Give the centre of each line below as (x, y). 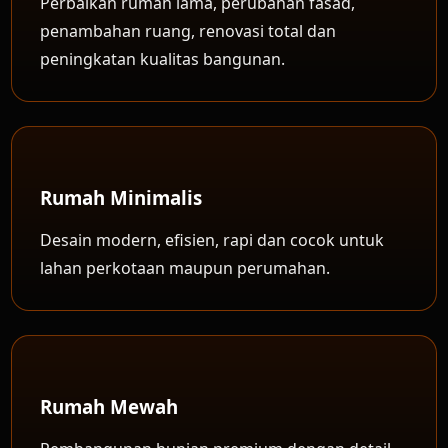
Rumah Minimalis (121, 197)
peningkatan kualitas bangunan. (163, 59)
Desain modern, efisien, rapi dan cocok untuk (212, 240)
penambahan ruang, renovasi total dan (188, 31)
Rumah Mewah (109, 406)
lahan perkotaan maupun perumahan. (185, 268)
